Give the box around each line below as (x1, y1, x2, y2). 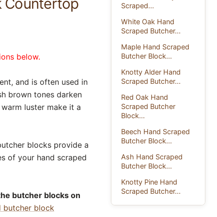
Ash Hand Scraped (121, 152, 183, 161)
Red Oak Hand (121, 93, 169, 101)
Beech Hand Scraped (121, 127, 190, 136)
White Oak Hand (121, 17, 175, 26)
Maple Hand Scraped (121, 42, 190, 51)
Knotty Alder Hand (121, 67, 181, 76)
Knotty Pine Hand (121, 177, 178, 186)
